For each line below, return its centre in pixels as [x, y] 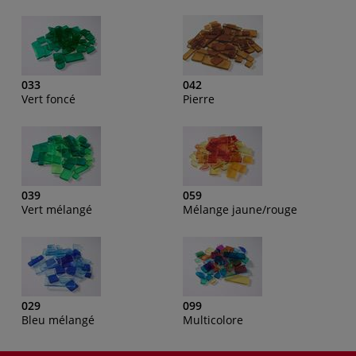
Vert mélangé [57, 209]
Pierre [199, 99]
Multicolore [213, 319]
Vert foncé [48, 99]
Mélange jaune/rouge [240, 209]
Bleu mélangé [58, 319]
